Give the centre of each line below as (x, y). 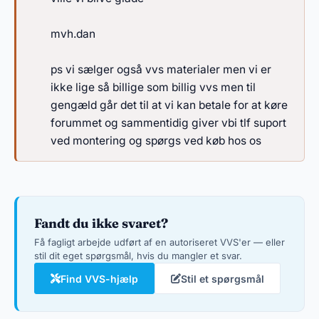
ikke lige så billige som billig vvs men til (153, 87)
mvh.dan (73, 34)
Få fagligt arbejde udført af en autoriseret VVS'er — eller (159, 242)
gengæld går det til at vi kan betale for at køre (169, 105)
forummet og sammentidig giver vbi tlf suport (168, 123)
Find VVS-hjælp (99, 278)
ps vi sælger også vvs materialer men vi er (161, 69)
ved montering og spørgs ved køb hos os (156, 141)
